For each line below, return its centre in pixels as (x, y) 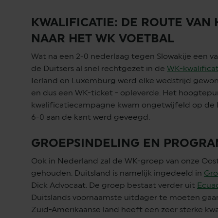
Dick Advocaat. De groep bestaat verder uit (114, 185)
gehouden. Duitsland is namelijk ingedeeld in (118, 173)
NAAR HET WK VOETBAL (103, 38)
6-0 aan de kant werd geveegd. (91, 117)
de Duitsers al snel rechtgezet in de (99, 68)
